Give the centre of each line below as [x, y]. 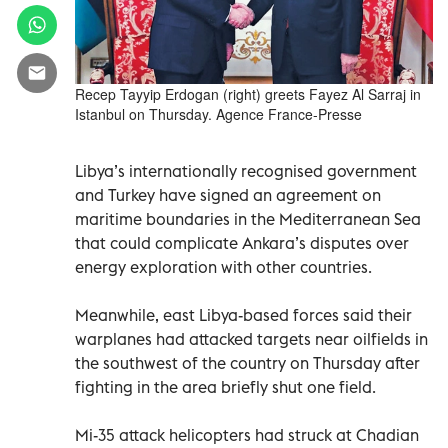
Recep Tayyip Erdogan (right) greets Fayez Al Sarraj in [248, 93]
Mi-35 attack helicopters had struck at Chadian [247, 434]
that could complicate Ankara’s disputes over [242, 242]
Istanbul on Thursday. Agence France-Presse [218, 113]
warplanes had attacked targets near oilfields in [251, 338]
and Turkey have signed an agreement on [228, 194]
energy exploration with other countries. [223, 266]
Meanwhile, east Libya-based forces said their [243, 314]
